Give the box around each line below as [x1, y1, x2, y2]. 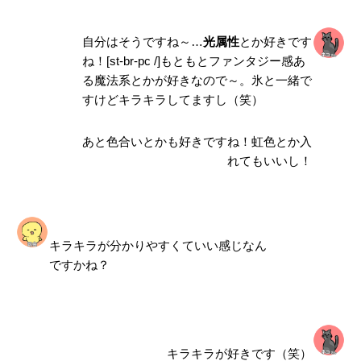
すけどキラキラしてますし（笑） [81, 92, 263, 106]
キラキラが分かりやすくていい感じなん [48, 239, 267, 253]
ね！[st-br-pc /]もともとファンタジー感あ [81, 53, 305, 68]
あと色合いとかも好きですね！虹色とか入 [82, 134, 313, 148]
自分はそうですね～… [81, 34, 203, 48]
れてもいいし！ [227, 153, 313, 168]
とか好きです [239, 34, 312, 48]
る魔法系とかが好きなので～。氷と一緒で [81, 73, 312, 87]
